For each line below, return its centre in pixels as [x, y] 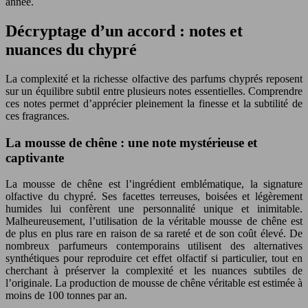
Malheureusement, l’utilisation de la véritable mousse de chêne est [154, 221]
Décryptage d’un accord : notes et [124, 31]
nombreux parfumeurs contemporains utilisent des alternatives [154, 246]
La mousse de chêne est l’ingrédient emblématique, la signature [154, 184]
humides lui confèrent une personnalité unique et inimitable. [154, 209]
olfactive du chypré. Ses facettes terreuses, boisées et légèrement [154, 197]
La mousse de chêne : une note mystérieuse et [131, 142]
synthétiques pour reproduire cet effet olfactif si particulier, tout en [154, 258]
